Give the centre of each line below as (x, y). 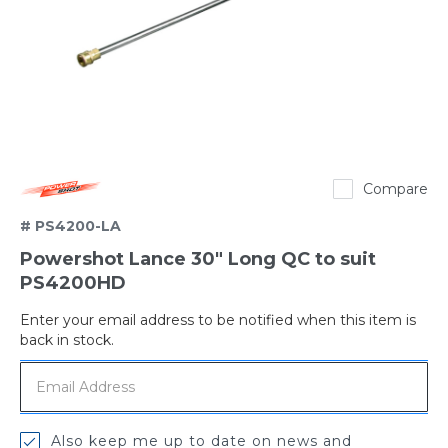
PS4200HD (73, 283)
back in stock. (67, 340)
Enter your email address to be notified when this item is (218, 320)
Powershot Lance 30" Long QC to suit (198, 259)
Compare (395, 189)
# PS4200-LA (70, 226)
